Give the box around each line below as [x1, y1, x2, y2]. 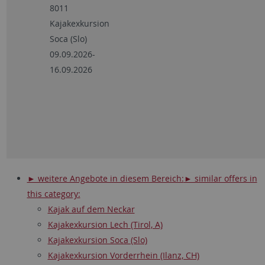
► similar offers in [183, 173, 257, 184]
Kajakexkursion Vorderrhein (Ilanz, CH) [47, 250, 199, 261]
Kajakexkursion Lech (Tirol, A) [47, 219, 163, 230]
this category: [27, 188, 80, 199]
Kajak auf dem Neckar [47, 203, 135, 215]
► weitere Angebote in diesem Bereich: [27, 173, 184, 184]
